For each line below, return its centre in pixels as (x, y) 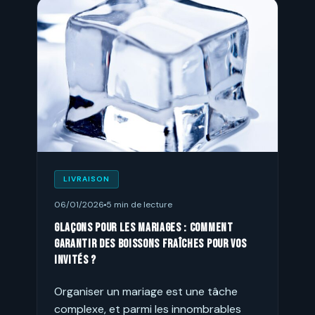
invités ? (76, 260)
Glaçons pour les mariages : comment (144, 228)
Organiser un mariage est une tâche (146, 291)
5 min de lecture (139, 205)
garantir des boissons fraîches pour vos (150, 244)
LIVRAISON (87, 179)
